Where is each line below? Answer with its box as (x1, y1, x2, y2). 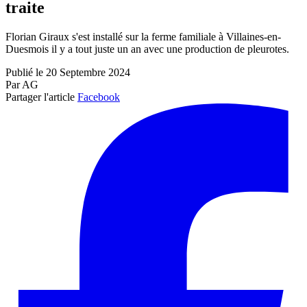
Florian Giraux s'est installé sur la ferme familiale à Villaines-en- (5, 31, 281, 43)
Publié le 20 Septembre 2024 (5, 66, 130, 79)
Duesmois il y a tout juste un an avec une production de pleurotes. (5, 43, 289, 56)
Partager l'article (5, 91, 75, 103)
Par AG (5, 79, 38, 91)
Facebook (77, 91, 120, 103)
